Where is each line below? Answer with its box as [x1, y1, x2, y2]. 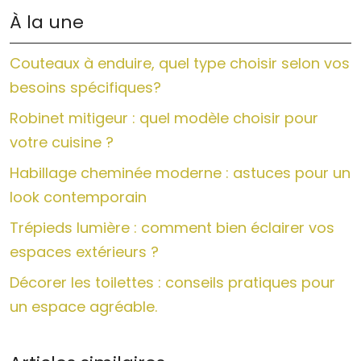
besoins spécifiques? [10, 77, 161, 98]
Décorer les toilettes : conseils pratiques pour [10, 272, 335, 293]
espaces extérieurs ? [10, 242, 159, 263]
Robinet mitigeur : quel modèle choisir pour [10, 108, 318, 129]
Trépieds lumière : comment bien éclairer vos [10, 218, 334, 239]
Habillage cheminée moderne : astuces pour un [10, 163, 351, 184]
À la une [10, 10, 84, 35]
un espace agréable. [10, 297, 157, 317]
